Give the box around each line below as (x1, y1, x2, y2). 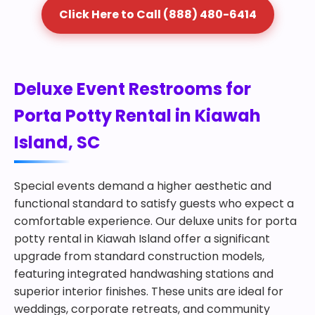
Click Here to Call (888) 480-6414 (58, 6, 257, 22)
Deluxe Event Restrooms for (14, 77, 251, 101)
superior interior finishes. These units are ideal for (14, 283, 283, 300)
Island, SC (14, 131, 100, 154)
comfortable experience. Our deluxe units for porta (14, 213, 297, 229)
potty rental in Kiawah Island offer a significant (14, 231, 270, 247)
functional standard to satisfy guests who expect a (14, 195, 294, 212)
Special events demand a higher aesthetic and (14, 178, 271, 194)
